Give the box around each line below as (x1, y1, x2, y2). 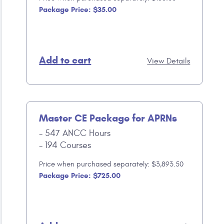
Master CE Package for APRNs (39, 112, 177, 124)
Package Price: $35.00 (39, 5, 117, 14)
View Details (147, 56, 190, 65)
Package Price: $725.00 (39, 171, 121, 180)
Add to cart (39, 54, 91, 66)
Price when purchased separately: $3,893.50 (39, 160, 184, 168)
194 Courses (42, 140, 91, 150)
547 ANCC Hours (42, 128, 111, 138)
